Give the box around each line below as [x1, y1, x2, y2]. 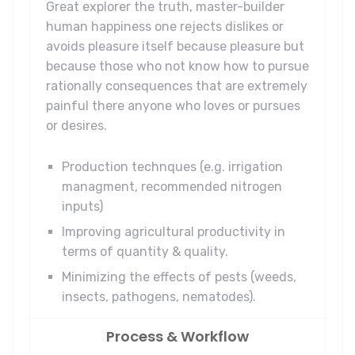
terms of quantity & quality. [62, 243, 228, 259]
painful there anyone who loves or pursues [46, 97, 300, 113]
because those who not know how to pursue [46, 58, 309, 74]
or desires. [46, 117, 107, 133]
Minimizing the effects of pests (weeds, [62, 269, 296, 284]
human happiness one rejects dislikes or [46, 18, 284, 34]
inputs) [62, 198, 103, 214]
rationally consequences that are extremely [46, 78, 307, 94]
